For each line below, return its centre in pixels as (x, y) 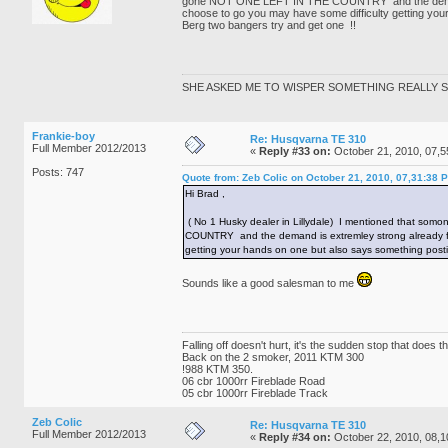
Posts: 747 (58, 171)
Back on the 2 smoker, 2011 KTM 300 (273, 356)
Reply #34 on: (295, 436)
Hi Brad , (205, 193)
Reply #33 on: (295, 150)
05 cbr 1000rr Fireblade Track (255, 392)
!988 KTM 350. (217, 368)
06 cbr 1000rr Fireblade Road (253, 380)
